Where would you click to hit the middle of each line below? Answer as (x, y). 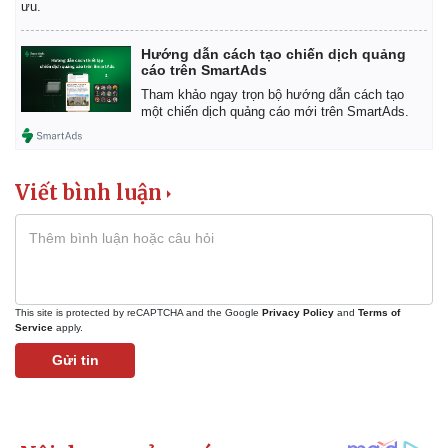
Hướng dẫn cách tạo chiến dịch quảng (273, 54)
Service (34, 328)
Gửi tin (75, 360)
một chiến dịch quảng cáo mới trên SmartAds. (275, 112)
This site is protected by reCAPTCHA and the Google (138, 313)
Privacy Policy (298, 313)
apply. (68, 328)
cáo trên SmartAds (204, 70)
